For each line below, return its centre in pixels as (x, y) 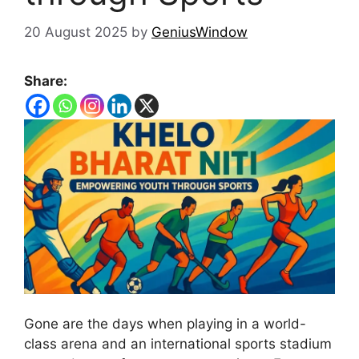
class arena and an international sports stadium (178, 344)
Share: (46, 81)
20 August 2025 (76, 32)
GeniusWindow (200, 32)
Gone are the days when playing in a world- (165, 324)
